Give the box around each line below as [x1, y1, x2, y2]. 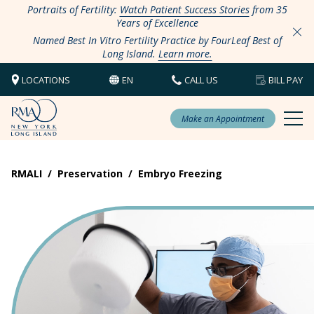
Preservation [57, 167, 123, 180]
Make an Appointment [182, 112, 264, 125]
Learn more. [158, 47, 212, 60]
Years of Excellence [116, 16, 198, 29]
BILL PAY [268, 73, 303, 86]
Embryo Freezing [138, 167, 222, 180]
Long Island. [102, 47, 158, 60]
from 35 [249, 3, 287, 16]
